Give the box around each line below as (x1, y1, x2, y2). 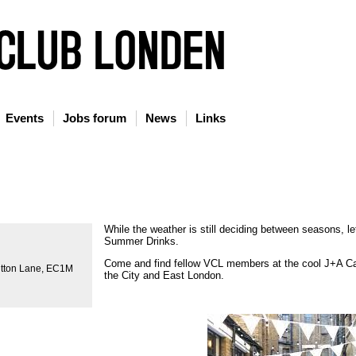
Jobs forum (62, 111, 126, 125)
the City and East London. (104, 269, 225, 281)
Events (5, 111, 44, 125)
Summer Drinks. (104, 235, 180, 248)
